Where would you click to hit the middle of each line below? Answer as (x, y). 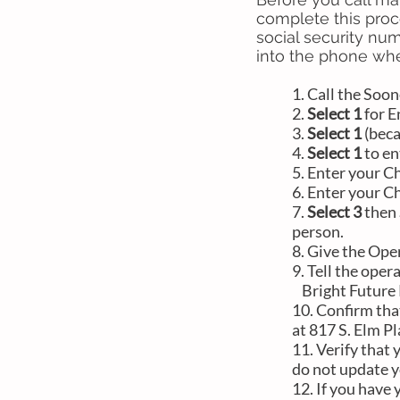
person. (319, 231)
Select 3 (334, 212)
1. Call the (328, 94)
